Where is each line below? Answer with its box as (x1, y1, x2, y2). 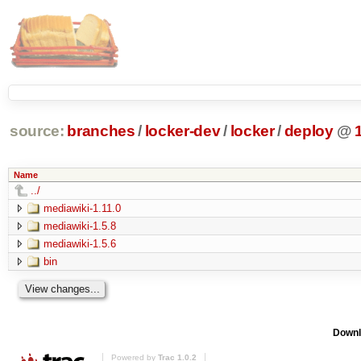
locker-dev (144, 122, 221, 140)
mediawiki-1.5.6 (43, 237, 116, 250)
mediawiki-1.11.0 (43, 201, 121, 214)
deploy (284, 122, 334, 140)
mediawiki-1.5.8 (43, 219, 116, 232)
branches (67, 122, 135, 140)
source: (9, 122, 64, 140)
